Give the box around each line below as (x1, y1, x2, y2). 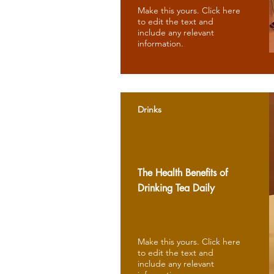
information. (138, 38, 183, 49)
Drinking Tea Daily (138, 182, 218, 194)
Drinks (138, 104, 161, 115)
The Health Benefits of (138, 166, 228, 179)
